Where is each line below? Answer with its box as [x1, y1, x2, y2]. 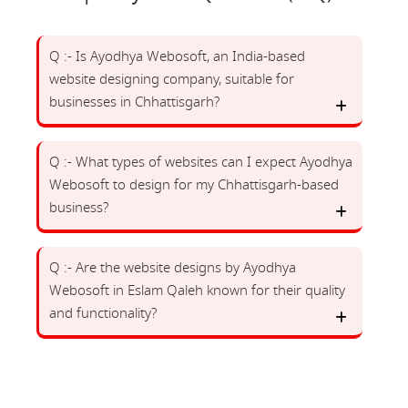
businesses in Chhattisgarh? [49, 92, 219, 112]
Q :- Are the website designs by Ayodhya [49, 258, 296, 278]
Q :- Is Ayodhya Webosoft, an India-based [49, 46, 305, 66]
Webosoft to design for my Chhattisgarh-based [49, 175, 339, 195]
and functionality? [49, 303, 157, 323]
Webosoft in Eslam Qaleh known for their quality [49, 280, 345, 301]
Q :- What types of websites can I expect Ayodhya [49, 152, 352, 172]
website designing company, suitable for [49, 69, 294, 89]
